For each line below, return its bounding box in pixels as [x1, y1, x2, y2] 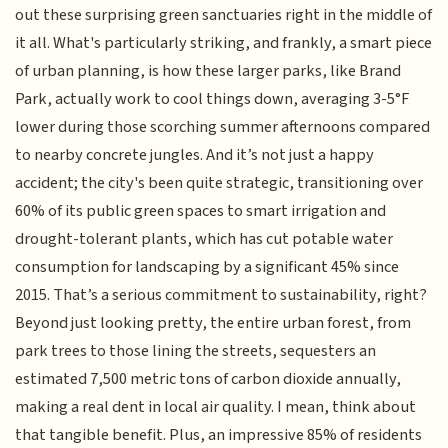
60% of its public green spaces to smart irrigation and [15, 198, 387, 223]
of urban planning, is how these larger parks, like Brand [15, 58, 402, 83]
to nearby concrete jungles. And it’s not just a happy [15, 142, 375, 167]
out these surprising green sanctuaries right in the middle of [15, 2, 433, 27]
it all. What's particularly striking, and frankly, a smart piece [15, 30, 433, 55]
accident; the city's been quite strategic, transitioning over [15, 170, 424, 195]
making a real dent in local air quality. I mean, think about [15, 394, 417, 419]
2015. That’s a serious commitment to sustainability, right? [15, 282, 428, 307]
